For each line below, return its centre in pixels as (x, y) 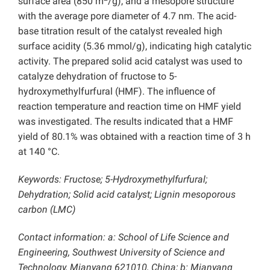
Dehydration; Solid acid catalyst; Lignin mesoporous (127, 195)
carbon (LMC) (47, 210)
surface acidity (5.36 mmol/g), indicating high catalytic (135, 46)
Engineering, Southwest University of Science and (121, 253)
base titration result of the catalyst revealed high (120, 31)
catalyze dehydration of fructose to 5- (97, 77)
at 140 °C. (39, 152)
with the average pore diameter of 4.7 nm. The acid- (127, 16)
